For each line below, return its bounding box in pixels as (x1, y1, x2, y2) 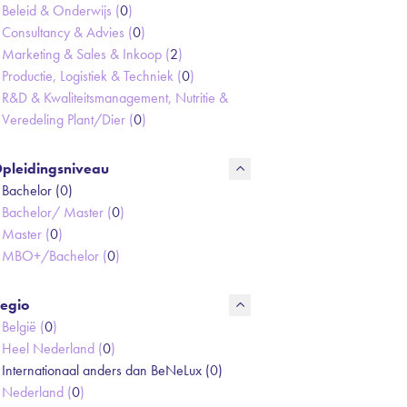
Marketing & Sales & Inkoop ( (2, 45, 170, 64)
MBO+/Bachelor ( (2, 246, 107, 265)
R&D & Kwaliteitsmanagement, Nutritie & (2, 88, 228, 107)
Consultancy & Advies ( (2, 23, 133, 42)
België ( (2, 317, 45, 336)
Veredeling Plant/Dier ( (2, 110, 134, 129)
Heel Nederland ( (2, 339, 103, 358)
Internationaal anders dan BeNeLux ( (2, 361, 210, 380)
